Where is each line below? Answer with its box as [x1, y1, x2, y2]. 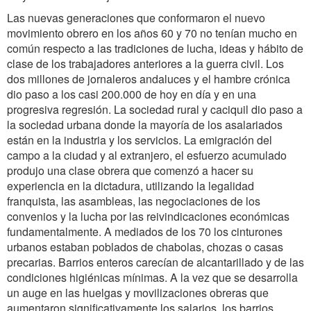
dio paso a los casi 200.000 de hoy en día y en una [7, 86, 256, 102]
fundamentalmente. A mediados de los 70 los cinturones [7, 224, 283, 239]
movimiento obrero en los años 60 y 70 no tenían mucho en [7, 25, 297, 41]
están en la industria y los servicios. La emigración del [7, 132, 272, 148]
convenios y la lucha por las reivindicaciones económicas [7, 208, 289, 224]
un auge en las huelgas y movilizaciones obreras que [7, 285, 269, 301]
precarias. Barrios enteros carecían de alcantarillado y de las [7, 254, 304, 270]
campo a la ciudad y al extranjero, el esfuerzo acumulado [7, 147, 287, 163]
